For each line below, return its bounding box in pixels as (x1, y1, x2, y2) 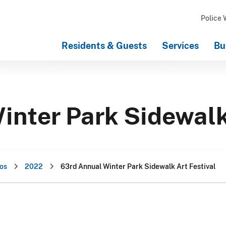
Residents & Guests (62, 40, 147, 51)
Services (162, 40, 199, 51)
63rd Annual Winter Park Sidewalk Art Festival (61, 161, 215, 171)
